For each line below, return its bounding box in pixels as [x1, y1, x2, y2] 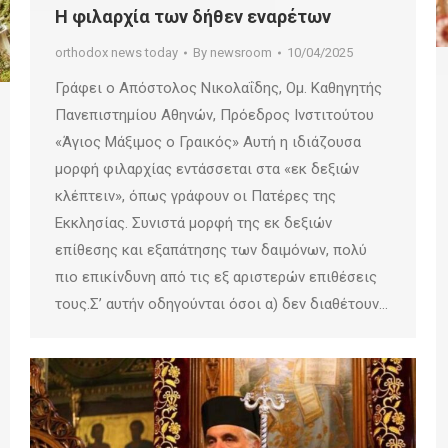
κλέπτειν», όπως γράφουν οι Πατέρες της [55, 186, 336, 205]
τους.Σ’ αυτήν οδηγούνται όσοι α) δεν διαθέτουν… [55, 294, 388, 313]
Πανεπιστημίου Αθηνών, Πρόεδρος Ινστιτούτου [55, 105, 374, 124]
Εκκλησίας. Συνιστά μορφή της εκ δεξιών [55, 213, 332, 232]
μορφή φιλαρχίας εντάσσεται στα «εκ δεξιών [55, 159, 359, 178]
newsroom [210, 44, 272, 60]
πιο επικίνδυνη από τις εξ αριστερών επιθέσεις [55, 267, 377, 286]
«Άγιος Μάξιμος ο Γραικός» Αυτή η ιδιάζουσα [55, 132, 361, 151]
